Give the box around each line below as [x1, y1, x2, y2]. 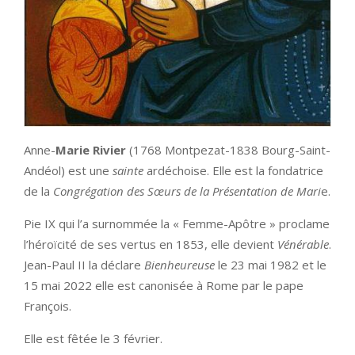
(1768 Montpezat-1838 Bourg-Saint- [126, 141, 330, 158]
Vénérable [277, 235, 329, 252]
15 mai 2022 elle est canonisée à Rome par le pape [24, 277, 303, 293]
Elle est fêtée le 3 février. [24, 330, 162, 346]
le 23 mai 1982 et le [218, 256, 326, 273]
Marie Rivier [55, 141, 126, 158]
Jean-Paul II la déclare [24, 256, 144, 273]
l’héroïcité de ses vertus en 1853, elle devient [24, 235, 277, 252]
